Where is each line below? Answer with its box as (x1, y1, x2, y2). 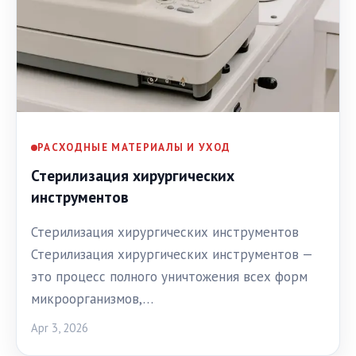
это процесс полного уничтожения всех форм (31, 267, 308, 285)
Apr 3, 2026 (31, 319, 88, 335)
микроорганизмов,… (31, 289, 153, 308)
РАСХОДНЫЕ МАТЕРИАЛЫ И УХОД (37, 141, 231, 155)
